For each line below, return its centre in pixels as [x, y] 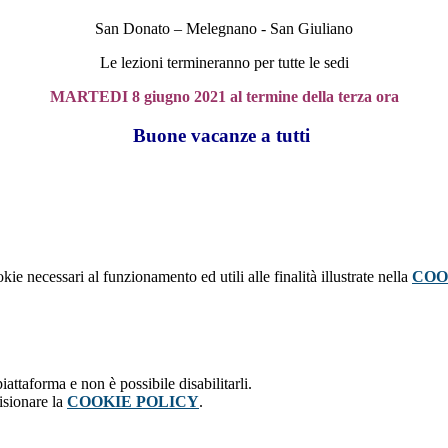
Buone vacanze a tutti [221, 135]
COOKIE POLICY [133, 401]
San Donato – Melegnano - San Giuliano [224, 29]
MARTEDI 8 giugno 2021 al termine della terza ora [224, 97]
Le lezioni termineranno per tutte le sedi [224, 63]
